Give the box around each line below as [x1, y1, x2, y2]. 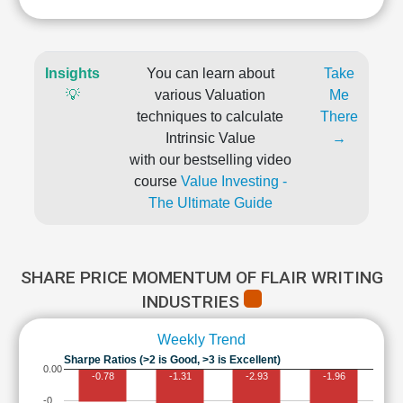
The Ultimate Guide [148, 195, 273, 210]
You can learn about [146, 66, 274, 81]
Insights [45, 66, 100, 81]
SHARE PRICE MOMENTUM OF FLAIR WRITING [20, 267, 383, 288]
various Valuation [155, 87, 265, 103]
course [133, 174, 181, 189]
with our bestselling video [129, 152, 291, 167]
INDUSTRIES [141, 291, 244, 312]
